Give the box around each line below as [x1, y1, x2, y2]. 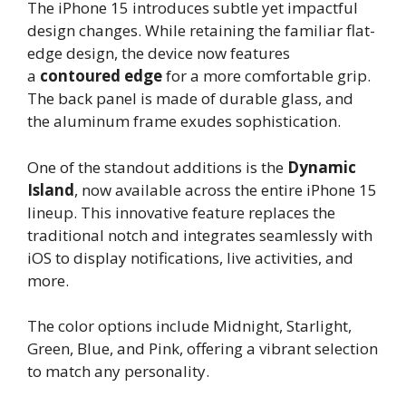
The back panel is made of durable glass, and [27, 88, 353, 110]
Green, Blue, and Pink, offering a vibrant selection [27, 338, 378, 360]
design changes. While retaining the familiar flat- [27, 20, 375, 42]
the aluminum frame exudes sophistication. [27, 111, 341, 132]
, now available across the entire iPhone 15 [74, 179, 377, 200]
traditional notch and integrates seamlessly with [27, 224, 372, 246]
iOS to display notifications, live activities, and [27, 246, 353, 268]
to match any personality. [27, 361, 209, 382]
